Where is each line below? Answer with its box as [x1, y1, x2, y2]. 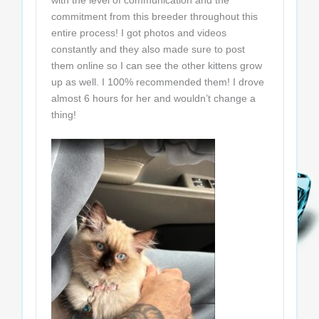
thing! [51, 109, 76, 121]
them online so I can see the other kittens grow [51, 60, 262, 72]
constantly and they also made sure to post [51, 43, 245, 56]
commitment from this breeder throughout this [51, 11, 258, 23]
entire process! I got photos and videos [51, 27, 226, 39]
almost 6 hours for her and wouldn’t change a [51, 93, 256, 105]
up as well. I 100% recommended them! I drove [51, 76, 264, 88]
